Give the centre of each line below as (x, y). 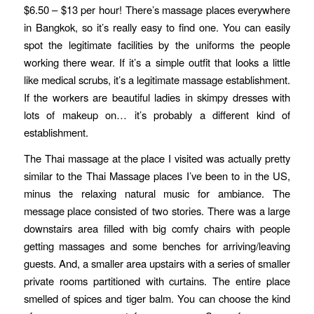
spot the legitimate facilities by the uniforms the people (157, 44)
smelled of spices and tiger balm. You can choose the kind (157, 299)
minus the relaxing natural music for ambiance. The (157, 193)
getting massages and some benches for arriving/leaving (157, 246)
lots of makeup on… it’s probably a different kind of (157, 114)
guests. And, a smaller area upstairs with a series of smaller (157, 264)
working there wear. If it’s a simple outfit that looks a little (157, 62)
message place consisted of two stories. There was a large (157, 211)
